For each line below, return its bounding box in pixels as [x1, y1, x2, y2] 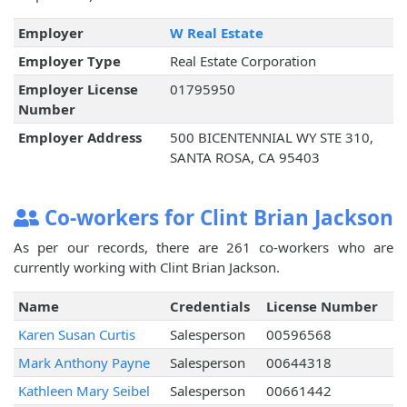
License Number [265, 297, 378, 316]
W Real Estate [169, 24, 263, 43]
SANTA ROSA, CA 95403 [169, 148, 320, 167]
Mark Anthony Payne [17, 353, 150, 372]
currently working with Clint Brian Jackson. [14, 258, 280, 277]
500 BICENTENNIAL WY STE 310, [169, 128, 373, 147]
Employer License [17, 80, 138, 99]
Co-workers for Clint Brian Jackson [39, 203, 393, 233]
